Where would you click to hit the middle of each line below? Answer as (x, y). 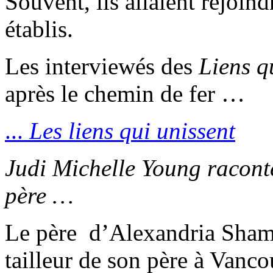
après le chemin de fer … (125, 93)
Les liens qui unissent (132, 130)
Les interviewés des (102, 66)
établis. (39, 29)
